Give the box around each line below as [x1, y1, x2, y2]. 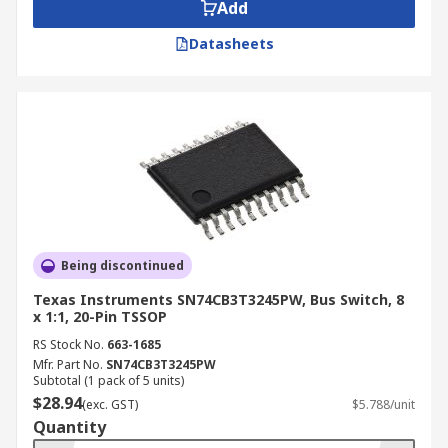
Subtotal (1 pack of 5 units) [33, 372, 184, 389]
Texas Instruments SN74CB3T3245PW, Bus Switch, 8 [33, 290, 404, 309]
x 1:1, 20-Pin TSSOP [33, 307, 167, 326]
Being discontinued [61, 257, 184, 274]
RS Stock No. [33, 336, 104, 353]
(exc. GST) [82, 396, 138, 413]
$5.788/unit [352, 396, 415, 413]
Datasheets [188, 34, 274, 53]
